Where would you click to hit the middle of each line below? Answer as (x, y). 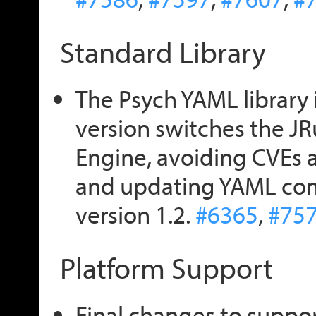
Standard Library (163, 51)
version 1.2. (135, 214)
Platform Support (166, 267)
